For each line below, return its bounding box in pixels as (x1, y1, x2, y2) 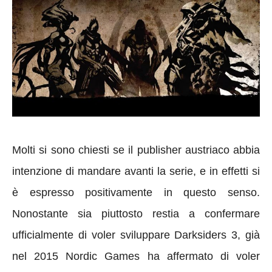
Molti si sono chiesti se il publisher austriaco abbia (12, 143, 260, 156)
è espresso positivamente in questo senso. (12, 186, 260, 199)
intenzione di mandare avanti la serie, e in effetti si (12, 165, 260, 177)
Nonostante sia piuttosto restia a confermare (12, 207, 260, 220)
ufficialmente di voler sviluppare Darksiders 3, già (12, 228, 260, 241)
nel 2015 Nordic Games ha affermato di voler (12, 250, 260, 262)
